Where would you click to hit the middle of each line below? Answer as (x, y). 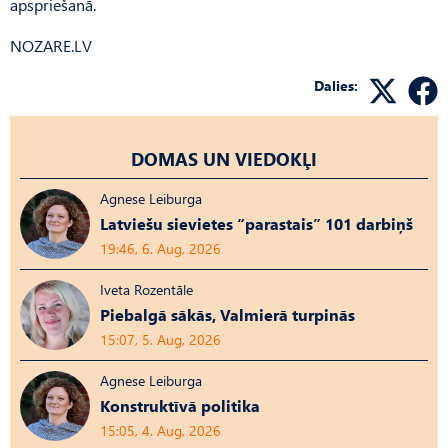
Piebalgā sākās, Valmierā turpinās (227, 314)
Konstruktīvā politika (180, 405)
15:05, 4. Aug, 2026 (160, 430)
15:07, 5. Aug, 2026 (160, 339)
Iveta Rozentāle (146, 289)
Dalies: (336, 85)
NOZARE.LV (51, 45)
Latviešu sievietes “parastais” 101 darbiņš (256, 223)
